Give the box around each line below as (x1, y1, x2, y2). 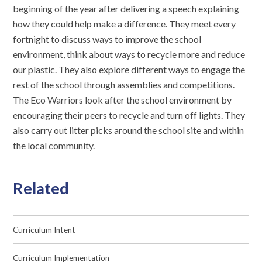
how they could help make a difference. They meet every (13, 18, 236, 30)
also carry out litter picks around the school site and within (13, 125, 244, 136)
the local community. (13, 140, 97, 151)
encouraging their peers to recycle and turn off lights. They (13, 109, 246, 121)
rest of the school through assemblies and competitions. (13, 79, 235, 91)
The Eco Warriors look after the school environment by (13, 94, 232, 106)
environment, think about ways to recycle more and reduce (13, 49, 246, 60)
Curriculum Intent (13, 225, 76, 235)
